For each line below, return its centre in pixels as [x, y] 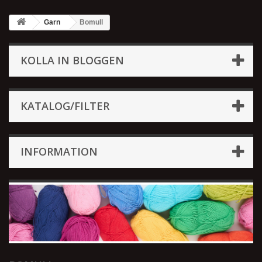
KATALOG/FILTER [65, 106]
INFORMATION [59, 151]
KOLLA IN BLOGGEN [72, 60]
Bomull [91, 22]
